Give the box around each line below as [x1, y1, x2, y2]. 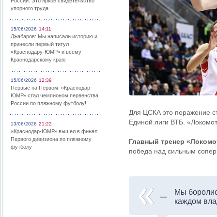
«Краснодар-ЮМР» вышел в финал [11, 128, 97, 134]
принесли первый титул [11, 41, 69, 47]
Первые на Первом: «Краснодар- [11, 85, 92, 91]
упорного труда [11, 5, 48, 11]
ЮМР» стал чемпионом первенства [11, 93, 98, 98]
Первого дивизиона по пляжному [11, 136, 92, 142]
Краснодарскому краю [11, 57, 65, 62]
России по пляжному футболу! [11, 100, 86, 106]
